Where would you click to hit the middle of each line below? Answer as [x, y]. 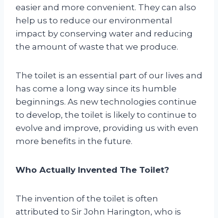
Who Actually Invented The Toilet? [92, 170]
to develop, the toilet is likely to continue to [106, 115]
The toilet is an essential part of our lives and [109, 75]
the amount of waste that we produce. [97, 46]
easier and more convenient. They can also [106, 7]
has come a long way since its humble [96, 88]
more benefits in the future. [74, 141]
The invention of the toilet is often [87, 198]
